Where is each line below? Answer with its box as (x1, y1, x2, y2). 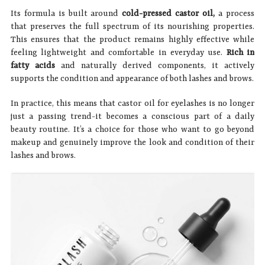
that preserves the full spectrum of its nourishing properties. (10, 21, 255, 31)
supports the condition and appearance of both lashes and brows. (10, 73, 254, 83)
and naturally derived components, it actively (54, 60, 255, 70)
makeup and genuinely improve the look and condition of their (10, 137, 255, 147)
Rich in (226, 47, 255, 57)
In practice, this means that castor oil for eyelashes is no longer (10, 98, 255, 108)
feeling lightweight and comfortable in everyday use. (10, 47, 227, 57)
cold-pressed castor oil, (118, 8, 219, 18)
